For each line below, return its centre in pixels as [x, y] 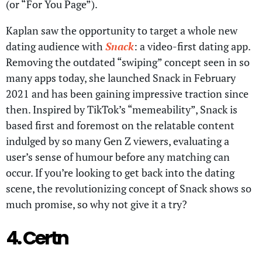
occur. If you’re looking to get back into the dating [120, 172]
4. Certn [37, 238]
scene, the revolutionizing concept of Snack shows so [129, 188]
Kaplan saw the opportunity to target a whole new [122, 30]
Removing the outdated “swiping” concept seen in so [128, 62]
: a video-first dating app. [192, 46]
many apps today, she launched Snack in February [121, 77]
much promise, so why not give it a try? [99, 204]
